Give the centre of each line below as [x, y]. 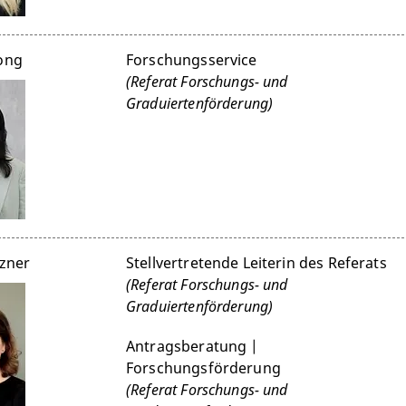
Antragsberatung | [193, 346]
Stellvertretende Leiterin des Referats [256, 262]
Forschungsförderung [203, 367]
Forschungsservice [192, 59]
